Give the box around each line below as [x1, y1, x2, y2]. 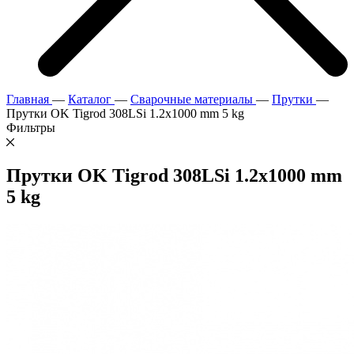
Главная [6, 92, 49, 106]
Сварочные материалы [130, 92, 253, 106]
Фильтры [6, 121, 55, 134]
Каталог [68, 92, 111, 106]
